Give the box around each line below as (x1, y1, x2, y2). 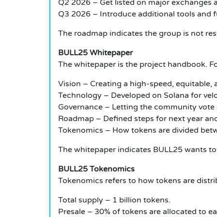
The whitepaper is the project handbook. (58, 60, 207, 70)
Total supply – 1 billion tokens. (58, 195, 170, 205)
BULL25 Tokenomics (58, 164, 135, 174)
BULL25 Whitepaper (58, 48, 133, 58)
